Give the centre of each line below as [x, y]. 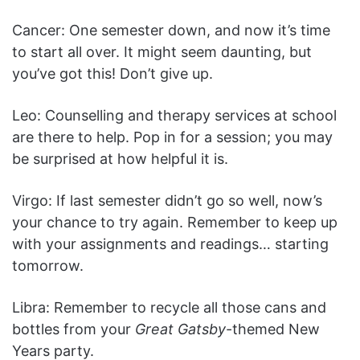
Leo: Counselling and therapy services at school [174, 116]
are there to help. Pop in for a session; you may [172, 137]
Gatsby [202, 329]
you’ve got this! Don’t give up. [112, 74]
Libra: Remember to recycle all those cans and [169, 308]
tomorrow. [50, 266]
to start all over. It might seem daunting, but [162, 52]
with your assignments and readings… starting [170, 244]
